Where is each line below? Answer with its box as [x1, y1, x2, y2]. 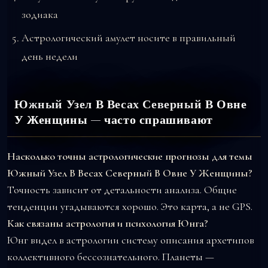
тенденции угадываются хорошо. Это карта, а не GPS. [7, 199, 252, 213]
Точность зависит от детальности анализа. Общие [7, 182, 237, 196]
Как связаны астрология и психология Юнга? [7, 216, 208, 230]
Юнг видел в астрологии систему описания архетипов [7, 233, 254, 246]
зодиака [22, 7, 58, 21]
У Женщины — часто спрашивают [14, 111, 213, 128]
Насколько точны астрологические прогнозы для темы [7, 149, 252, 163]
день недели [22, 49, 78, 63]
